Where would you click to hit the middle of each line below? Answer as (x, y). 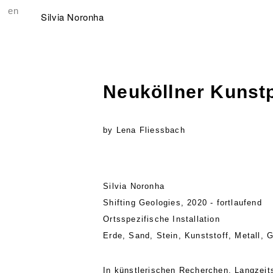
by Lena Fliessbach (144, 130)
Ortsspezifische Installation (161, 219)
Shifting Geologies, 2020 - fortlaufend (183, 203)
